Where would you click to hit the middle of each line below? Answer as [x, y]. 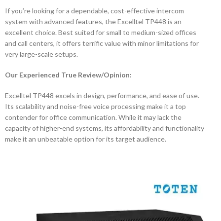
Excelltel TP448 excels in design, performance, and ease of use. [102, 95]
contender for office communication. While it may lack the [93, 117]
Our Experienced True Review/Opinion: [68, 75]
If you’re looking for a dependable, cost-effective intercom [94, 11]
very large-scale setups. [41, 54]
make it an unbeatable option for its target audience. [86, 139]
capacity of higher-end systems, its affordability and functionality [105, 128]
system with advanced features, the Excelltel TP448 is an [93, 21]
